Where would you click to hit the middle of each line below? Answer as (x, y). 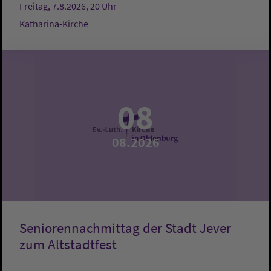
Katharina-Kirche (54, 24)
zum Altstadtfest (68, 245)
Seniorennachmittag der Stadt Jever (125, 228)
